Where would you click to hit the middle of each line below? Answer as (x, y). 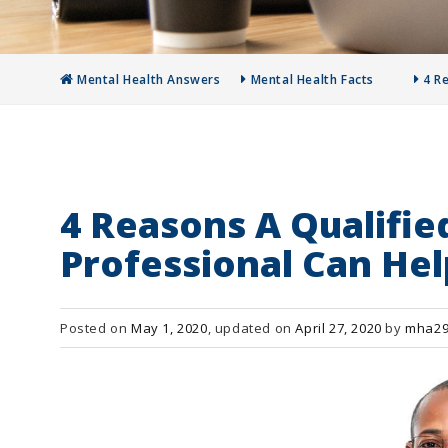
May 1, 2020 (169, 328)
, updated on (251, 328)
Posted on (95, 328)
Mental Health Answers (149, 79)
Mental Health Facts (312, 79)
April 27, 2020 (338, 328)
